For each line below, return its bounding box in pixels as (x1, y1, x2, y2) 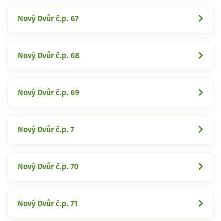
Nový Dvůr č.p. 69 (18, 88, 79, 97)
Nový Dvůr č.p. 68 (18, 51, 79, 60)
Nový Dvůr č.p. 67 (18, 14, 78, 23)
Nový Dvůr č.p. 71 (18, 199, 77, 208)
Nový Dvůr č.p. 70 (18, 162, 78, 171)
